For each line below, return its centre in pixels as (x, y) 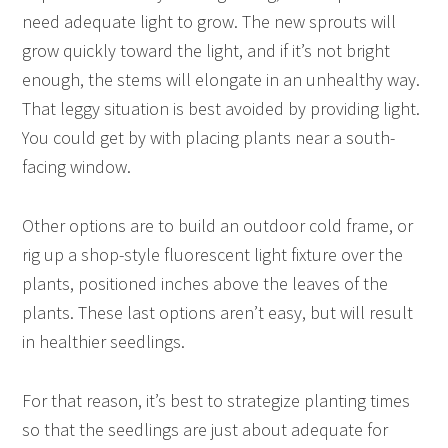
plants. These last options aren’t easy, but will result (218, 312)
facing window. (77, 166)
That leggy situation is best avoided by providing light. (221, 108)
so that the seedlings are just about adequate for (205, 429)
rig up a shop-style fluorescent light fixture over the (213, 254)
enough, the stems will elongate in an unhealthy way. (221, 79)
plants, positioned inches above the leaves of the (205, 283)
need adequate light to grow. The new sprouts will (209, 21)
